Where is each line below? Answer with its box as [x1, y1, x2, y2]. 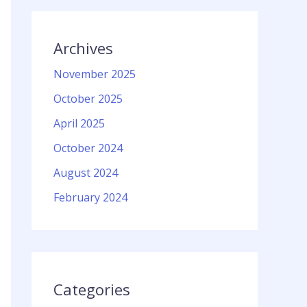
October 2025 [53, 91, 123, 107]
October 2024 [53, 140, 123, 156]
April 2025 [53, 116, 105, 132]
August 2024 [53, 165, 118, 181]
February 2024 [53, 190, 127, 206]
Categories [53, 279, 130, 300]
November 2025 [53, 66, 136, 82]
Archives [53, 38, 113, 59]
